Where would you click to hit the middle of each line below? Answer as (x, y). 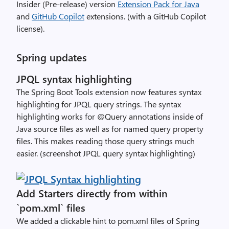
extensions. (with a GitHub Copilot (145, 16)
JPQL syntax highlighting (74, 78)
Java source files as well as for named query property (110, 129)
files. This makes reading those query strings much (106, 141)
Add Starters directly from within (92, 193)
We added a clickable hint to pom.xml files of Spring (108, 221)
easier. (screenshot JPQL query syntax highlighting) (106, 153)
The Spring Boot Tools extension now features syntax (109, 92)
